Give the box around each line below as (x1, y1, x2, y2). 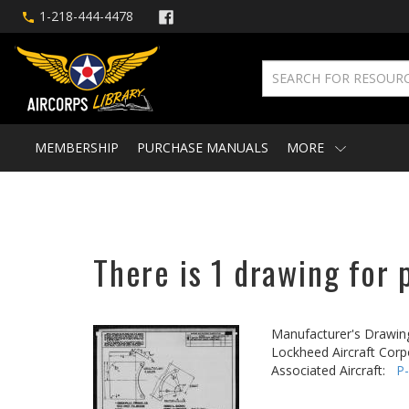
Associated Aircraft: (271, 362, 396, 379)
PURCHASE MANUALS (137, 139, 268, 156)
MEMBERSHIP (35, 139, 119, 156)
